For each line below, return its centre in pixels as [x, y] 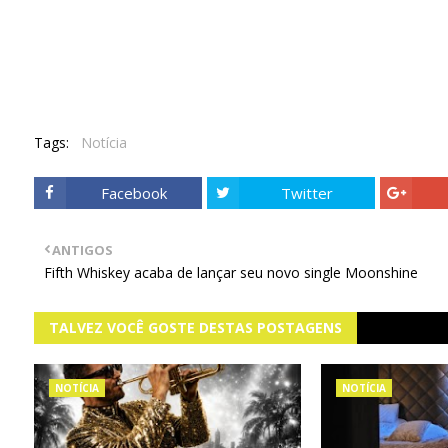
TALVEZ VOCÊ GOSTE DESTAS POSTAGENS [195, 327]
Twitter [306, 193]
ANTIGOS [82, 250]
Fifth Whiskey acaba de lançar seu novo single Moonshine [230, 272]
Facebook [133, 193]
